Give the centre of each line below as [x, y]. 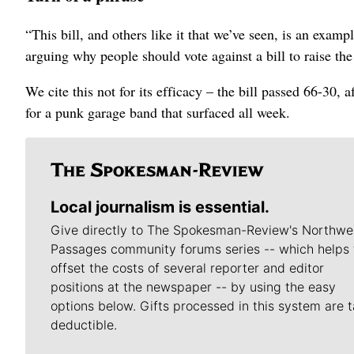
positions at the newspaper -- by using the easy [193, 286]
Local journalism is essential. [160, 207]
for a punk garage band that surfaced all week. [158, 112]
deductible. [84, 324]
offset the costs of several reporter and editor [187, 267]
